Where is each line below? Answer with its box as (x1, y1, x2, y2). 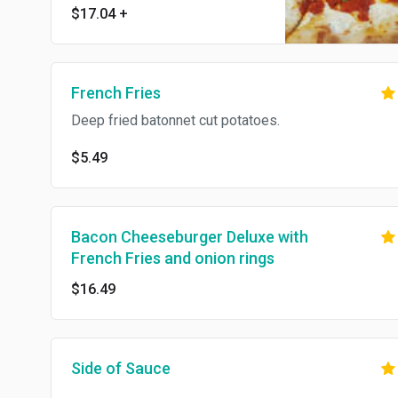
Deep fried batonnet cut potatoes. (71, 112, 280, 129)
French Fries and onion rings (71, 249, 275, 267)
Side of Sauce (71, 359, 171, 378)
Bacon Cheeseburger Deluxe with (71, 227, 308, 246)
